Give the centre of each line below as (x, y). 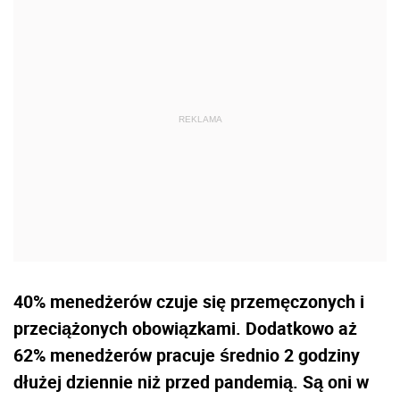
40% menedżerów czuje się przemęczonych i (189, 301)
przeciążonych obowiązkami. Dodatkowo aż (185, 328)
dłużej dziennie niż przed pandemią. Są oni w (191, 381)
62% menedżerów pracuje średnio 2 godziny (187, 354)
